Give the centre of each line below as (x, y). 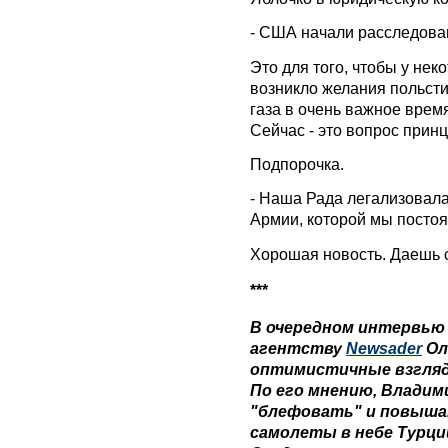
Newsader (384, 347)
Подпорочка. (297, 163)
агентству (298, 347)
